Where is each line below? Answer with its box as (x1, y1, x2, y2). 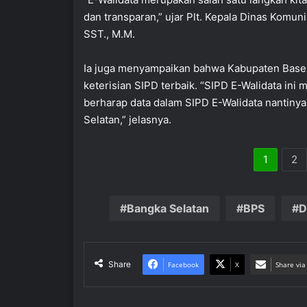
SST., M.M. (84, 27, 135, 41)
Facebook (168, 260, 199, 270)
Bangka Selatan (126, 201, 209, 216)
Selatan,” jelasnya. (84, 113, 171, 127)
